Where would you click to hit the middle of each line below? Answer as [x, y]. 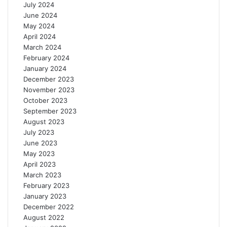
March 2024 [42, 47]
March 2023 [42, 175]
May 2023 [39, 153]
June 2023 [40, 143]
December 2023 [49, 79]
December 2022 [49, 206]
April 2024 [40, 36]
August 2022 [44, 217]
